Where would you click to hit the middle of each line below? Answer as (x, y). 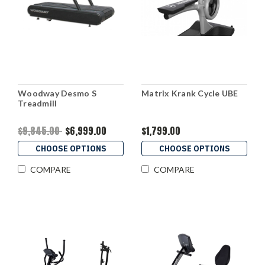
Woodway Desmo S (57, 93)
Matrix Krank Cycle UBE (190, 93)
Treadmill (38, 104)
